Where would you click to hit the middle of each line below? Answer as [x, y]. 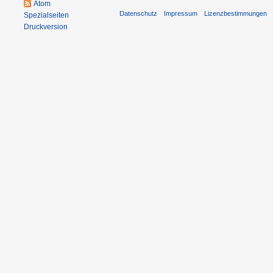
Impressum [181, 13]
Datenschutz [138, 13]
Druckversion [46, 27]
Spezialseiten [47, 15]
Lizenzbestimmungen [236, 13]
